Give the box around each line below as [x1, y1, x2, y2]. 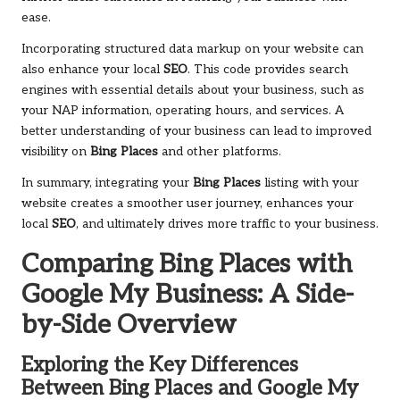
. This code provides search [187, 62, 348, 78]
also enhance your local [21, 62, 163, 78]
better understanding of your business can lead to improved [21, 124, 371, 139]
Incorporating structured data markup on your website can [21, 42, 363, 57]
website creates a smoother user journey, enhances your [21, 196, 354, 212]
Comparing [21, 249, 159, 280]
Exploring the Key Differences [21, 354, 298, 379]
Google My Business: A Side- [21, 279, 354, 311]
